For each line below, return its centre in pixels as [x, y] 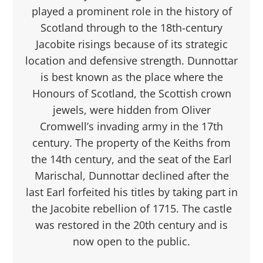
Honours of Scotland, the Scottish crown [131, 94]
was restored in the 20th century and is [131, 225]
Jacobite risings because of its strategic [131, 44]
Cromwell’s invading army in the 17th [131, 127]
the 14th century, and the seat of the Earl [131, 159]
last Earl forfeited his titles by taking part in [131, 192]
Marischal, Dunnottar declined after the [131, 176]
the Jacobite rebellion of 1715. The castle [131, 209]
